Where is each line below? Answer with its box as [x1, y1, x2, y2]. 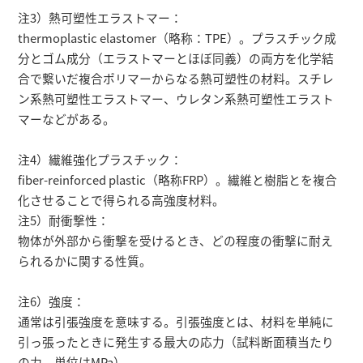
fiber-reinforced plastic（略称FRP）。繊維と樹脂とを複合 [18, 171, 338, 189]
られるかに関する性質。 [18, 252, 152, 270]
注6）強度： [18, 293, 86, 310]
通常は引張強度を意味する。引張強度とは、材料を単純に [18, 313, 335, 331]
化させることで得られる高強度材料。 [18, 191, 225, 209]
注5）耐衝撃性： [18, 211, 110, 229]
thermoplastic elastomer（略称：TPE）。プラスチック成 [18, 29, 337, 47]
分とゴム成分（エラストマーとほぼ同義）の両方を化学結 [18, 49, 335, 67]
